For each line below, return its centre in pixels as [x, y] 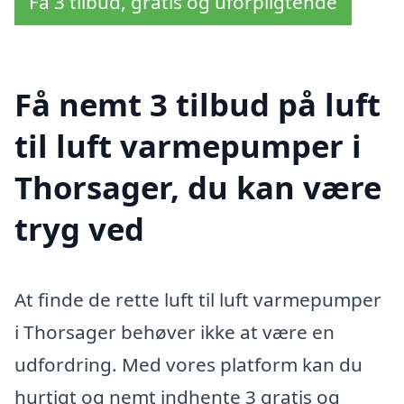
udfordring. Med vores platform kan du [188, 364]
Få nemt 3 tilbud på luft [197, 104]
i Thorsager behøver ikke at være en [174, 331]
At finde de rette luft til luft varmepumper [198, 299]
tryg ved [79, 228]
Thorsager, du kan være [198, 187]
